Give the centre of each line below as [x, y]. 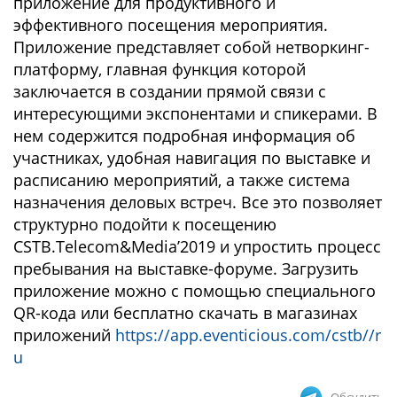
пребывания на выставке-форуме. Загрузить [186, 269]
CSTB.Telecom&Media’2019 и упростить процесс [197, 246]
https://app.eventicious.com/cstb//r [248, 335]
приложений [64, 335]
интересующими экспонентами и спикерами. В [195, 113]
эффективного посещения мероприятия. [171, 25]
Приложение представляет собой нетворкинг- [191, 47]
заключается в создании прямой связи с [170, 91]
